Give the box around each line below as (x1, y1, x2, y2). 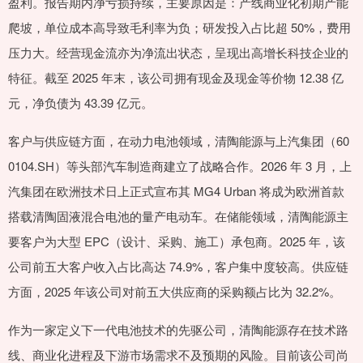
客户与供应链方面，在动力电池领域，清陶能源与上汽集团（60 (8, 132, 349, 150)
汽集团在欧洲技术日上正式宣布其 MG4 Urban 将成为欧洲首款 (8, 182, 344, 200)
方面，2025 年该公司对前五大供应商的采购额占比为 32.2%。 (8, 283, 341, 301)
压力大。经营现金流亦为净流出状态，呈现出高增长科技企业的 (8, 44, 348, 62)
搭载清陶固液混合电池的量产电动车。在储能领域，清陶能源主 (8, 207, 348, 225)
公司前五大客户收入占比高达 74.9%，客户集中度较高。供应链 (8, 258, 348, 275)
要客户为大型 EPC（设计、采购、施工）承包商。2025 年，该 (8, 233, 345, 250)
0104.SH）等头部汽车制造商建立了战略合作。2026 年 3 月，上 (8, 157, 352, 175)
